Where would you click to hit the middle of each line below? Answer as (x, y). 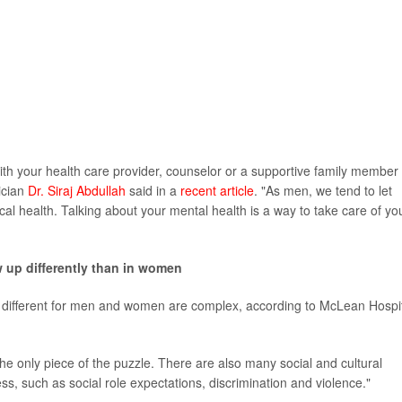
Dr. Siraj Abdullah (77, 191)
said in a (153, 191)
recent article (217, 191)
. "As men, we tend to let (323, 191)
